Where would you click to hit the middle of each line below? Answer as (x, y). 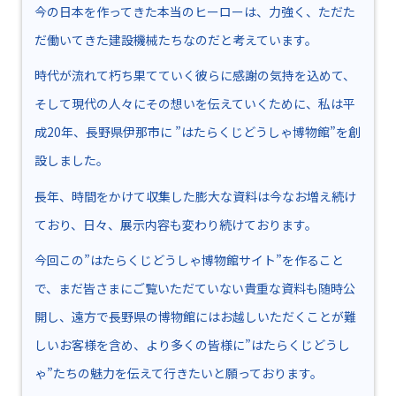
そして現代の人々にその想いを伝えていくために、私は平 (195, 104)
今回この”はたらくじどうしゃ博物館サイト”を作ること (189, 260)
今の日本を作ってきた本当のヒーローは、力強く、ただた (195, 12)
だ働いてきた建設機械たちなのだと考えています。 (176, 40)
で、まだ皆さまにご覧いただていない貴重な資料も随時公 (195, 289)
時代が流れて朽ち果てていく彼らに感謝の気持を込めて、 (195, 76)
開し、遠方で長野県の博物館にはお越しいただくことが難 (195, 317)
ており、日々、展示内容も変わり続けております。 (176, 224)
